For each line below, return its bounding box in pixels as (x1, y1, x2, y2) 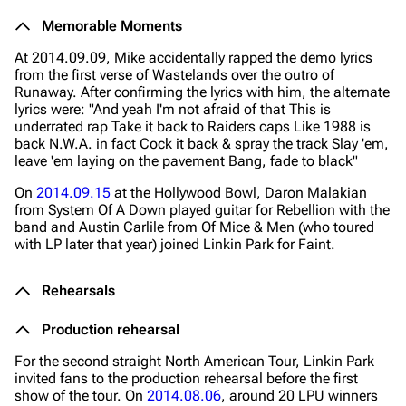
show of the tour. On (14, 387, 147, 404)
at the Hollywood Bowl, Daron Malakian (111, 184, 367, 201)
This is (285, 101, 331, 118)
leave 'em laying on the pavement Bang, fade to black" (14, 152, 358, 169)
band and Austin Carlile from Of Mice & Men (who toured (14, 218, 374, 236)
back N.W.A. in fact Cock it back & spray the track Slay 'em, (14, 135, 389, 152)
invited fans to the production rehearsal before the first (14, 370, 358, 387)
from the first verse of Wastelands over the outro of (14, 66, 334, 83)
